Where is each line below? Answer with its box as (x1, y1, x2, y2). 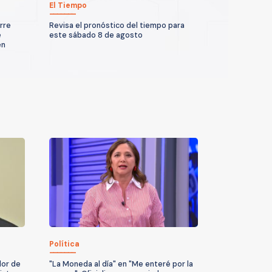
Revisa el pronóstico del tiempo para (49, 20, 185, 30)
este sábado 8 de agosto (49, 30, 143, 40)
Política (49, 239, 80, 249)
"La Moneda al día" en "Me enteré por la (49, 259, 193, 269)
